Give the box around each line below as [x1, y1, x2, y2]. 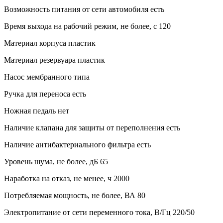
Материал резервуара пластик [4, 55, 105, 64]
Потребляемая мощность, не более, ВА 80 [4, 191, 145, 200]
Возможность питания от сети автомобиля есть [4, 4, 164, 13]
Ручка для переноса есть [4, 89, 86, 98]
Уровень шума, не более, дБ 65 [4, 157, 108, 166]
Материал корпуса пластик [4, 38, 96, 47]
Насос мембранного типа [4, 72, 90, 81]
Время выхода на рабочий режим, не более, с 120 [4, 21, 171, 30]
